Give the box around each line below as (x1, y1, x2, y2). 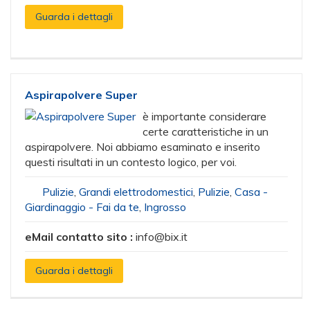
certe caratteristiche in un (143, 125, 268, 138)
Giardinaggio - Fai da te (25, 200, 139, 214)
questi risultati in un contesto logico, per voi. (25, 155, 237, 169)
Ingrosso (144, 200, 186, 214)
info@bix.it (136, 230, 188, 244)
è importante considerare (143, 109, 266, 123)
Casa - (235, 185, 268, 199)
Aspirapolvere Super (25, 88, 138, 102)
